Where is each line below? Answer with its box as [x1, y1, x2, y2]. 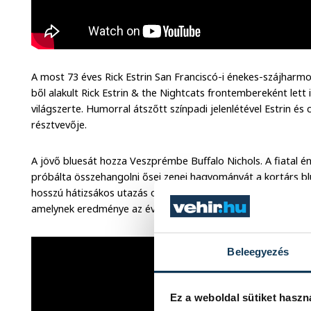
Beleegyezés [227, 246, 289, 258]
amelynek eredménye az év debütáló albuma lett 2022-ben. [31, 202, 305, 216]
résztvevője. [31, 118, 87, 132]
